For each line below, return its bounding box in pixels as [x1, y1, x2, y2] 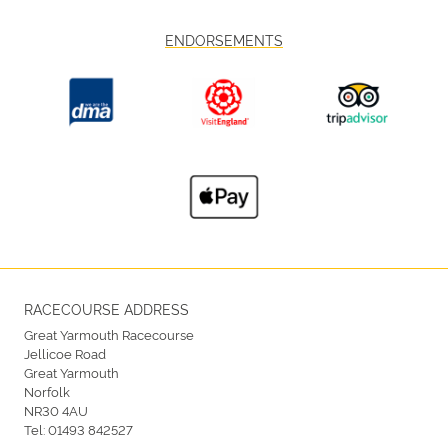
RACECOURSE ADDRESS [24, 299, 189, 319]
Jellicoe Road [24, 344, 106, 363]
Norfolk [24, 382, 70, 401]
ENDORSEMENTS [165, 30, 283, 50]
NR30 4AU [24, 401, 88, 420]
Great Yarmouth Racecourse [24, 325, 194, 344]
